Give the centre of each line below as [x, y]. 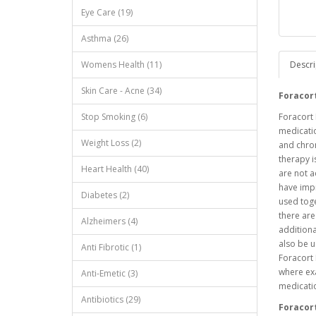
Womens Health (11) [121, 64]
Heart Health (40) [115, 169]
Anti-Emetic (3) [109, 273]
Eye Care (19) [107, 12]
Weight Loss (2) [111, 142]
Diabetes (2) [105, 195]
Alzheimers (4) [109, 221]
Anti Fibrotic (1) [111, 247]
